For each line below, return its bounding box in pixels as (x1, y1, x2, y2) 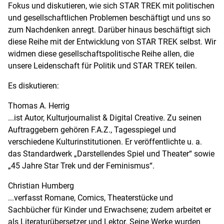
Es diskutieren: (8, 79, 59, 91)
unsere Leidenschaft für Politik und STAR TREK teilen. (8, 59, 197, 71)
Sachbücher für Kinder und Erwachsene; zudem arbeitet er (8, 203, 211, 215)
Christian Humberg (8, 179, 74, 191)
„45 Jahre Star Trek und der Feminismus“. (8, 159, 154, 171)
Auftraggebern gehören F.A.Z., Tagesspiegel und (8, 123, 176, 135)
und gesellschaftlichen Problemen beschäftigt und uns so (8, 11, 210, 23)
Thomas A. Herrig (8, 99, 69, 111)
